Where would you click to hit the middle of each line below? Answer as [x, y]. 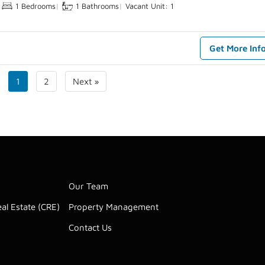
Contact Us [90, 228]
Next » [85, 82]
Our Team [88, 186]
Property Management [113, 207]
